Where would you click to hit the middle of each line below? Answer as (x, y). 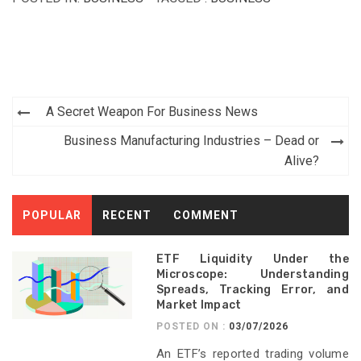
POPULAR (52, 216)
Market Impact (199, 305)
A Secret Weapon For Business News (152, 112)
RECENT (127, 216)
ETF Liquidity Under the (253, 259)
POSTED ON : (193, 327)
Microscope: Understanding (253, 275)
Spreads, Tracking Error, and (253, 290)
